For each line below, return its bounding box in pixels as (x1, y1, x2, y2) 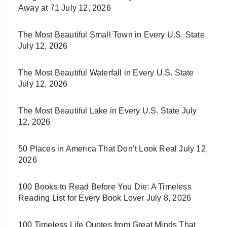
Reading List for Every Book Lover (18, 193, 144, 202)
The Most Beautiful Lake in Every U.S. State (18, 106, 180, 115)
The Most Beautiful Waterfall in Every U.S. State (18, 68, 194, 77)
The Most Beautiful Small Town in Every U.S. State (18, 30, 205, 39)
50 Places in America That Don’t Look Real (18, 144, 177, 153)
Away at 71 (18, 3, 59, 12)
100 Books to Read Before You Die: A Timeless (18, 182, 192, 191)
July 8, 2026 (146, 193, 192, 202)
